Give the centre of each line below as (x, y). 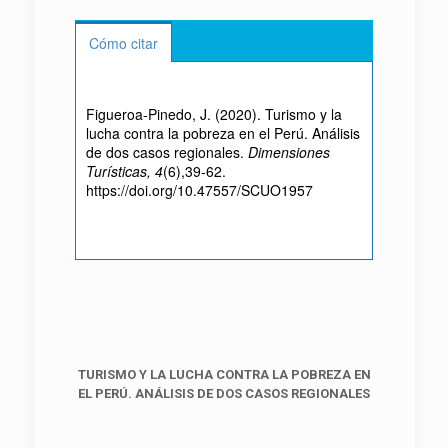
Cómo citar (123, 42)
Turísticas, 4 (124, 170)
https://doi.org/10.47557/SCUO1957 (199, 189)
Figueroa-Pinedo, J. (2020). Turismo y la (213, 113)
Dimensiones (288, 151)
